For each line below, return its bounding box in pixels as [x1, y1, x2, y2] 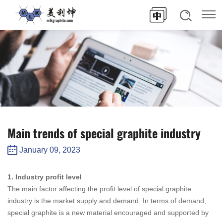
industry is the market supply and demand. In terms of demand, [7, 197, 206, 205]
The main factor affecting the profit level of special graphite [7, 185, 191, 193]
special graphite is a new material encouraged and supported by [7, 209, 209, 217]
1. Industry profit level [7, 173, 82, 181]
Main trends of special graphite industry [7, 122, 201, 143]
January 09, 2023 [17, 145, 80, 154]
